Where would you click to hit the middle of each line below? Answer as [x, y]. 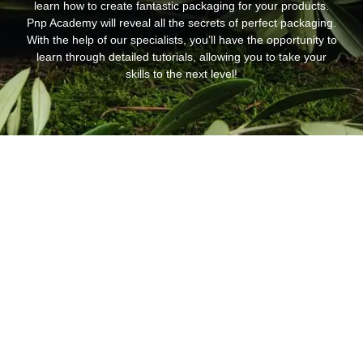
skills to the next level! [181, 73]
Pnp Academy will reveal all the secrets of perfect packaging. [181, 22]
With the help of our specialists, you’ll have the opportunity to [181, 39]
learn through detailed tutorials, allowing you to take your [181, 56]
